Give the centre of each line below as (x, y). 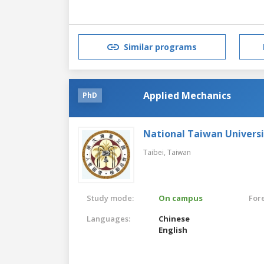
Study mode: (110, 198)
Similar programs (160, 47)
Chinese (174, 218)
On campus (181, 198)
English (173, 230)
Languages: (108, 218)
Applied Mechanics (187, 95)
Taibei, (155, 152)
